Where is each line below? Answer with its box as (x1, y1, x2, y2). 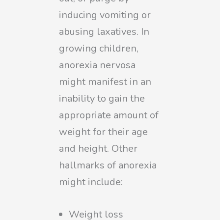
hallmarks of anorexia (59, 158, 157, 172)
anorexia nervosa (59, 58, 136, 72)
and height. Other (59, 141, 137, 155)
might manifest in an (59, 75, 151, 88)
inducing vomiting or (59, 8, 151, 22)
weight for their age (59, 125, 148, 138)
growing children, (59, 41, 138, 55)
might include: (59, 175, 123, 189)
